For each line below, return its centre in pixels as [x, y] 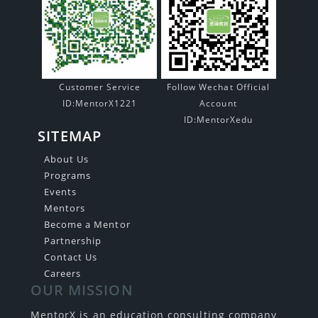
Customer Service [100, 87]
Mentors [65, 209]
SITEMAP [70, 136]
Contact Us [71, 258]
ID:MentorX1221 [100, 104]
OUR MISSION [82, 290]
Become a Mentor [87, 225]
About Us [66, 160]
